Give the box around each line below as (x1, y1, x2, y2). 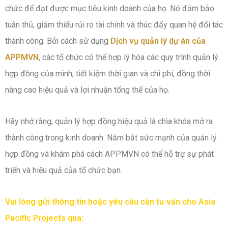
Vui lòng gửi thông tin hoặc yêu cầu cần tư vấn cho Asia (5, 196, 215, 207)
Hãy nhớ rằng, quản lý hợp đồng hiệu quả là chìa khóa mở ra (5, 116, 213, 126)
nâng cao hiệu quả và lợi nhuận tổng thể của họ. (5, 84, 169, 95)
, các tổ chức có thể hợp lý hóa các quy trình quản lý (39, 52, 218, 62)
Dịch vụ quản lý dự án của (110, 36, 206, 46)
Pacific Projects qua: (5, 213, 83, 223)
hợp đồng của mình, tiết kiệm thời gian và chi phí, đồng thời (5, 68, 210, 78)
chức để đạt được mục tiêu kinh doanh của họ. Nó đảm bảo (5, 3, 214, 13)
